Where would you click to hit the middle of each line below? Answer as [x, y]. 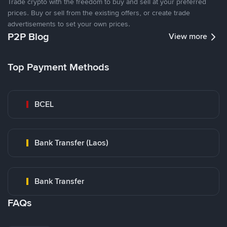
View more [188, 36]
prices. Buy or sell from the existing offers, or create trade [99, 13]
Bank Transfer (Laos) [71, 143]
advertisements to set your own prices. [69, 24]
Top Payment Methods [58, 67]
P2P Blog [28, 36]
